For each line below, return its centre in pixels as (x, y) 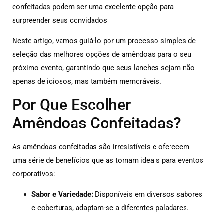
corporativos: (34, 174)
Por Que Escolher (71, 104)
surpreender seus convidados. (61, 20)
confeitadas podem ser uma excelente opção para (93, 7)
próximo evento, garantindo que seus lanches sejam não (103, 68)
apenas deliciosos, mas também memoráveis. (87, 82)
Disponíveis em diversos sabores (148, 194)
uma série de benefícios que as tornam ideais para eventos (108, 160)
